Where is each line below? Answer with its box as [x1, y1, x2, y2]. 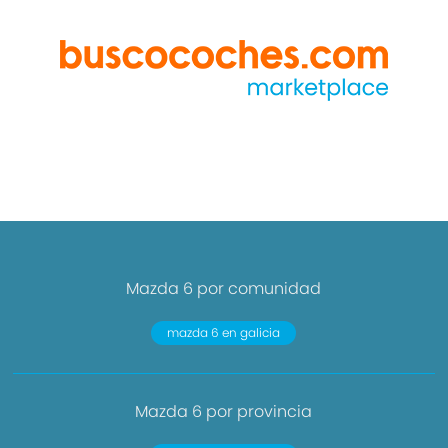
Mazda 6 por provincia [135, 400, 313, 423]
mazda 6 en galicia [167, 324, 281, 341]
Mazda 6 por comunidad [126, 277, 322, 300]
